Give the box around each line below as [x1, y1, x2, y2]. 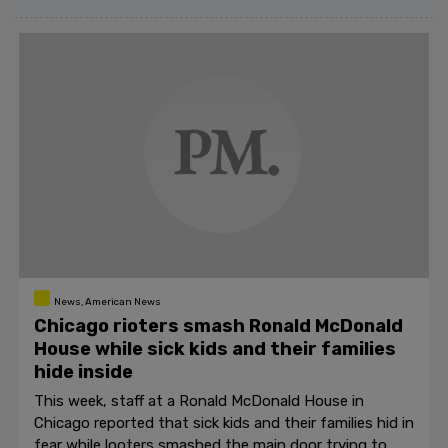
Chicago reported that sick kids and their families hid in [34, 414, 414, 432]
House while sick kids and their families [34, 338, 396, 360]
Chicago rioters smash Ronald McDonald [34, 315, 403, 337]
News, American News [53, 296, 161, 308]
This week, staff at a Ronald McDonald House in [34, 392, 364, 410]
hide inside [34, 361, 133, 383]
